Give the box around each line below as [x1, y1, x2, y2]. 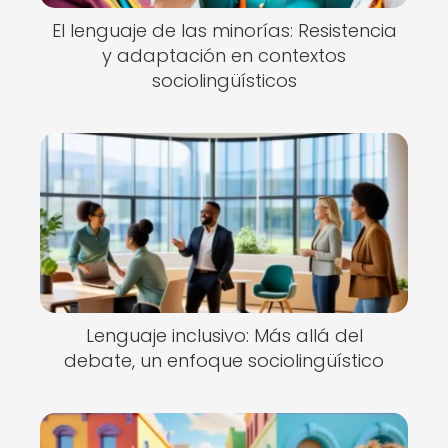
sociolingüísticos [151, 68, 297, 93]
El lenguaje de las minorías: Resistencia [51, 18, 397, 43]
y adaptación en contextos [102, 43, 346, 68]
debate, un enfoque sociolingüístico [64, 348, 384, 373]
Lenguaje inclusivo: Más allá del [85, 323, 363, 348]
